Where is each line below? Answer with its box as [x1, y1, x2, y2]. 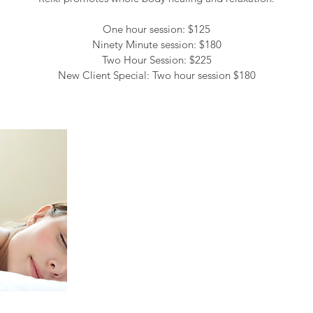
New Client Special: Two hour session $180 [57, 68, 256, 82]
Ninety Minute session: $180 [92, 38, 221, 51]
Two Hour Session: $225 [101, 53, 212, 66]
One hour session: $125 [103, 22, 210, 36]
